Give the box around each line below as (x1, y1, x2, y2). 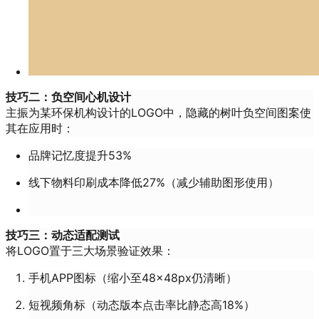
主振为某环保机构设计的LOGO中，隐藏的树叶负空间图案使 (6, 105, 311, 120)
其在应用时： (6, 120, 74, 135)
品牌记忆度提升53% (28, 147, 132, 162)
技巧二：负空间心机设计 (6, 89, 131, 104)
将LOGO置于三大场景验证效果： (6, 243, 174, 258)
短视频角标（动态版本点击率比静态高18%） (28, 297, 255, 312)
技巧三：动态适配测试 (6, 227, 120, 242)
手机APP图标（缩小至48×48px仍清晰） (28, 270, 237, 285)
